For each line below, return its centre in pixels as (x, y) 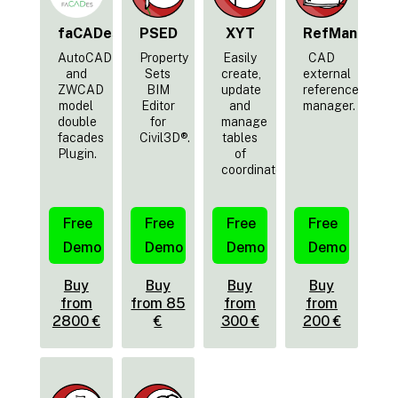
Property (163, 58)
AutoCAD (84, 58)
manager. (330, 106)
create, (241, 74)
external (327, 74)
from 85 (158, 303)
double (77, 122)
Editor (158, 106)
